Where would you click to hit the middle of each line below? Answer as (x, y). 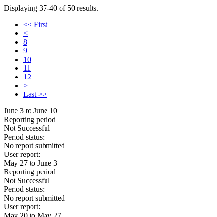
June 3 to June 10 (31, 111)
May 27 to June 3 (31, 163)
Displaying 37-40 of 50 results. (51, 8)
